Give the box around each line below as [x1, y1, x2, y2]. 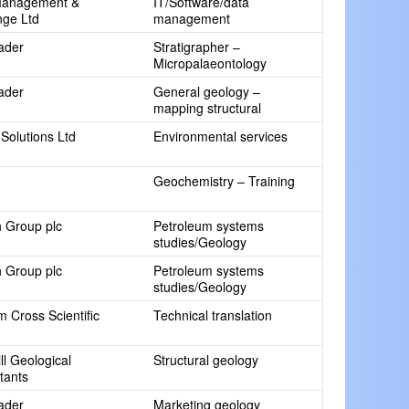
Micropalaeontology [153, 54, 267, 72]
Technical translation [153, 306, 272, 324]
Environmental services [153, 127, 288, 145]
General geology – [153, 82, 260, 100]
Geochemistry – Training [153, 172, 295, 190]
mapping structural [153, 99, 261, 117]
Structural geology [153, 351, 258, 369]
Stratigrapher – [153, 37, 240, 56]
